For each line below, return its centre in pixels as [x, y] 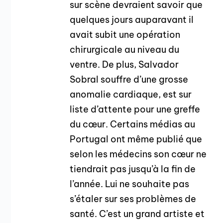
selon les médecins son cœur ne [138, 154]
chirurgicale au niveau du [125, 49]
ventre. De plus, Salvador [124, 64]
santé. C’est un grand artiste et [137, 214]
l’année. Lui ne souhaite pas [130, 184]
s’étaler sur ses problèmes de [133, 199]
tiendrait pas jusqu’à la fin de [133, 169]
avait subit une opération [125, 34]
